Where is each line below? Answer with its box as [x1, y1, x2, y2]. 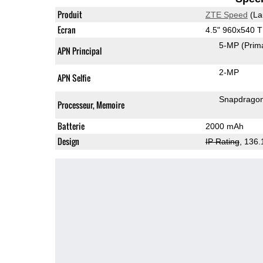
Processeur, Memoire [57, 98, 124, 111]
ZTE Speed [205, 9, 248, 19]
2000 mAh [205, 121, 244, 131]
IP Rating [205, 136, 240, 146]
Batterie [57, 119, 85, 132]
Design [57, 134, 79, 147]
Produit [57, 8, 82, 21]
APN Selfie [57, 71, 90, 84]
